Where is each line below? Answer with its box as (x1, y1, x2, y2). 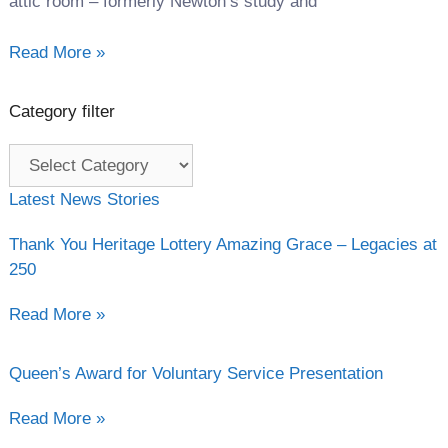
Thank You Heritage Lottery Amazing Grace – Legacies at (8, 234, 437, 254)
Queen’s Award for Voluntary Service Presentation (8, 363, 383, 383)
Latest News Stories (8, 189, 160, 209)
